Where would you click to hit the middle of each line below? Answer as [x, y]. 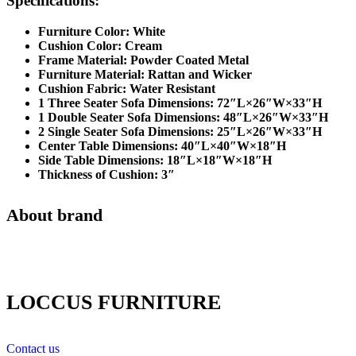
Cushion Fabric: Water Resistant [127, 88]
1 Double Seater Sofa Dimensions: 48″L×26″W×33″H [183, 117]
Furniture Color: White [102, 31]
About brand [54, 215]
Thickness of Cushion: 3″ [106, 174]
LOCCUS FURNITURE [114, 302]
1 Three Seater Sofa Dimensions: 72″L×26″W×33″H [180, 103]
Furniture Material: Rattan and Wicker [145, 74]
